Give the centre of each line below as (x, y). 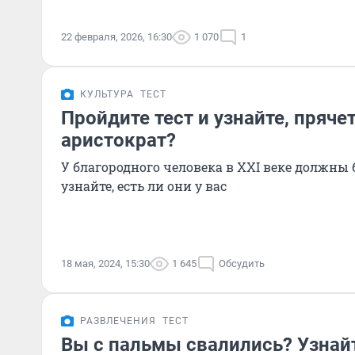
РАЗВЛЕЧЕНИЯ (118, 321)
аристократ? (118, 140)
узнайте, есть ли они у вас (144, 186)
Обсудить (242, 263)
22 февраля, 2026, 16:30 (116, 37)
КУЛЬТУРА (107, 94)
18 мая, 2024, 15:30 (105, 263)
